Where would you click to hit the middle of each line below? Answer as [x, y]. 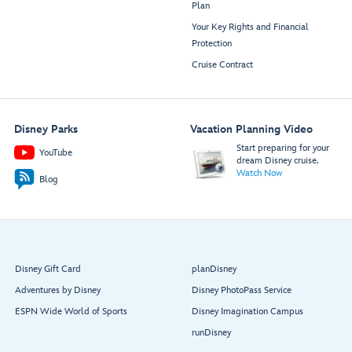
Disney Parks [46, 130]
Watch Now [259, 174]
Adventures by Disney [58, 291]
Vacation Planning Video [251, 130]
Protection [212, 44]
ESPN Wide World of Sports [71, 312]
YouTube [55, 152]
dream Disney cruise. [277, 161]
